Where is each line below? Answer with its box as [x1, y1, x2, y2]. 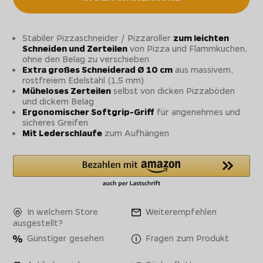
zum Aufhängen [102, 127, 170, 139]
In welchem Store [25, 205, 99, 217]
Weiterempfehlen [143, 205, 217, 217]
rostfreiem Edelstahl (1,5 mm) [22, 74, 144, 86]
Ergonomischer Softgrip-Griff [22, 106, 155, 118]
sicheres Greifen [22, 116, 89, 129]
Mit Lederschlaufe [22, 127, 103, 139]
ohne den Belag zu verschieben [22, 53, 150, 65]
